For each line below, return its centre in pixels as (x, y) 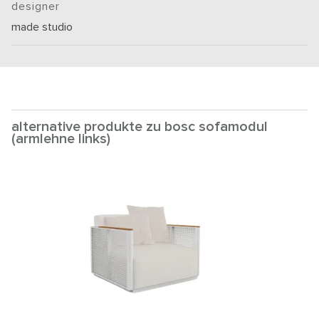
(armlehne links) (61, 138)
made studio (42, 27)
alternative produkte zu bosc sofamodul (140, 126)
